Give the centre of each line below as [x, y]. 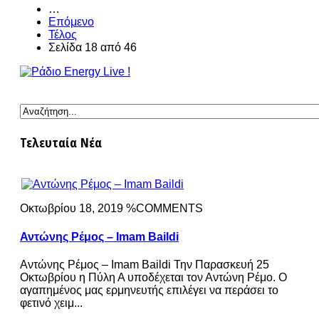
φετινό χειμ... [51, 303]
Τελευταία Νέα [61, 142]
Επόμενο [71, 21]
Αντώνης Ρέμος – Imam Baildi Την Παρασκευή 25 [145, 265]
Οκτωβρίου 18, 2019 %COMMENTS [111, 209]
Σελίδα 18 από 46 [93, 47]
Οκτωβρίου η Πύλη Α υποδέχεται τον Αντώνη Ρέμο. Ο [153, 278]
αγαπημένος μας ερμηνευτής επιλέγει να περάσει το [149, 291]
